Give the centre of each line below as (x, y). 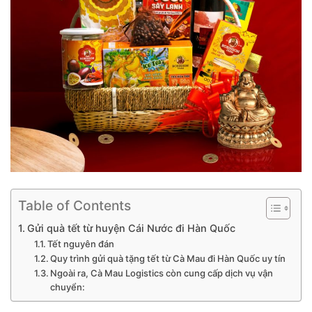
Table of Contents (75, 205)
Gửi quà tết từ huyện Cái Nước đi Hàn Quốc (131, 228)
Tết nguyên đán (81, 243)
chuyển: (68, 287)
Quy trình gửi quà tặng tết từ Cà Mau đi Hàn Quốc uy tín (168, 258)
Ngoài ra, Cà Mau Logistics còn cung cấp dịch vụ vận (162, 273)
